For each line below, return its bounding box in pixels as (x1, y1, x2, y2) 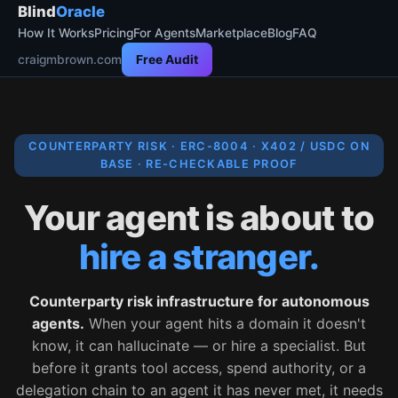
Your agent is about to (23, 197, 375, 238)
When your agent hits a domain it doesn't (84, 314, 366, 332)
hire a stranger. (78, 236, 320, 277)
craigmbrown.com (18, 52, 122, 67)
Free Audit (136, 52, 198, 67)
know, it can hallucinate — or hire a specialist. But (32, 337, 366, 354)
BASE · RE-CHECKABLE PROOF (99, 157, 298, 171)
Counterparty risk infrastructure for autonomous (28, 292, 370, 310)
